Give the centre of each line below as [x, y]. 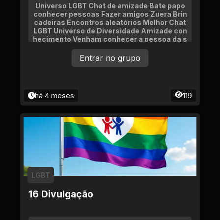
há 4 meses [55, 96]
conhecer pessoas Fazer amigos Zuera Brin [110, 14]
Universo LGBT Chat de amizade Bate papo [110, 6]
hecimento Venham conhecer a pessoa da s [110, 39]
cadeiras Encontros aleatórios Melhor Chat [110, 22]
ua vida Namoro [110, 47]
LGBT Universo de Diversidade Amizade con [110, 31]
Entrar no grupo [110, 58]
